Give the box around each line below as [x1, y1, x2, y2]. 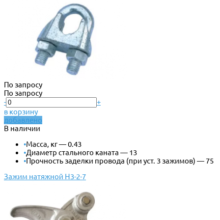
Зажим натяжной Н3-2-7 [4, 172, 86, 181]
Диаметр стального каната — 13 [26, 148, 137, 157]
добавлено [4, 115, 42, 124]
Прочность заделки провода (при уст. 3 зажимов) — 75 [26, 156, 214, 165]
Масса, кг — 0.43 [26, 139, 82, 148]
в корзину [4, 107, 38, 116]
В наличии [4, 124, 40, 133]
